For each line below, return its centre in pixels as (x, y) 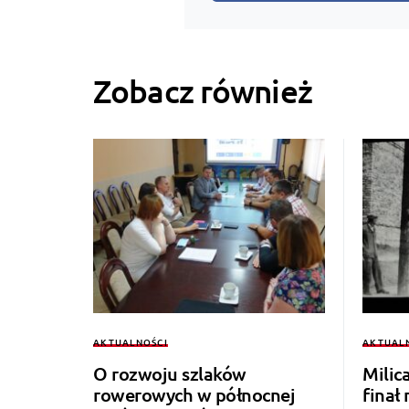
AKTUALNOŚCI (131, 341)
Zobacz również (203, 91)
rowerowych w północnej (194, 394)
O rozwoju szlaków (170, 373)
